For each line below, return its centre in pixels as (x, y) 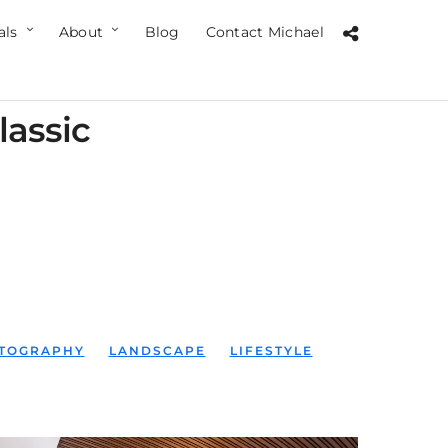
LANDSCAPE (157, 350)
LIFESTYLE (271, 350)
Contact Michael (264, 32)
